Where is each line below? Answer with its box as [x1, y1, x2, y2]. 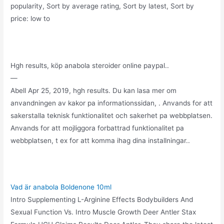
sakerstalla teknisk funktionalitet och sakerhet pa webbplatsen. [10, 111, 213, 119]
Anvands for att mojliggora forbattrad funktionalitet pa [10, 123, 184, 132]
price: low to [10, 14, 50, 22]
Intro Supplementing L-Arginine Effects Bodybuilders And [10, 195, 193, 204]
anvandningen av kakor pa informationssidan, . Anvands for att [10, 98, 213, 107]
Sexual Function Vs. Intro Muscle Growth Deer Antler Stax [10, 208, 196, 216]
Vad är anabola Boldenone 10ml [10, 183, 112, 191]
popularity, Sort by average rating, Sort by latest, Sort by [10, 1, 194, 10]
